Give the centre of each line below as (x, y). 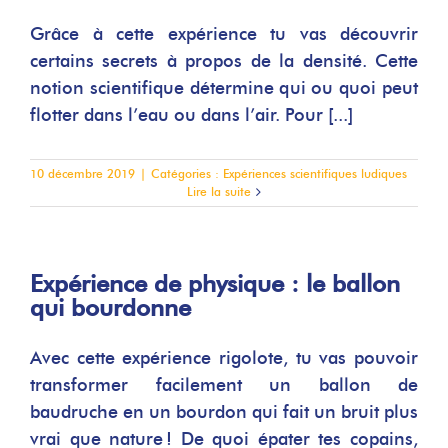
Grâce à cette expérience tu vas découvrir (224, 34)
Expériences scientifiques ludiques (315, 173)
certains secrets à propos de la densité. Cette (224, 61)
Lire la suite (219, 191)
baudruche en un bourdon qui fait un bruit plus (224, 412)
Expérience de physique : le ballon (215, 283)
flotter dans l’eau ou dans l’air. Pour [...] (191, 115)
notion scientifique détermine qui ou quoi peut (224, 88)
